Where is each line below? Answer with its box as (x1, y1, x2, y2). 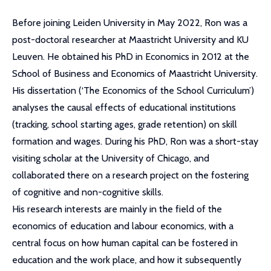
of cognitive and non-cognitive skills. (12, 186, 163, 198)
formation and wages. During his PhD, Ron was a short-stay (12, 135, 258, 147)
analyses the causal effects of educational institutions (12, 102, 236, 113)
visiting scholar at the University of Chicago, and (12, 152, 209, 164)
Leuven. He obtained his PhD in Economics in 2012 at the (12, 51, 249, 62)
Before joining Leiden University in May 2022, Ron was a (12, 17, 247, 28)
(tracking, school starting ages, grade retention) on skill (12, 119, 237, 130)
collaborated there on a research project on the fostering (12, 169, 249, 181)
